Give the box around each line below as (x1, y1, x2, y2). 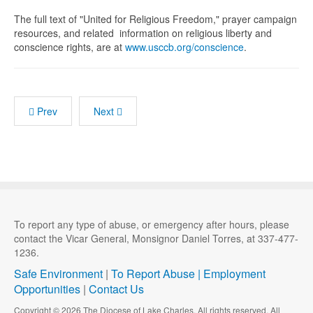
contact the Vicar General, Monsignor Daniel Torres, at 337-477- (14, 231, 298, 245)
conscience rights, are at (14, 40, 125, 54)
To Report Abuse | (111, 265, 203, 282)
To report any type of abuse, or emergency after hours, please (14, 217, 289, 231)
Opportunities (14, 281, 80, 297)
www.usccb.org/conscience (125, 40, 244, 54)
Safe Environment (14, 265, 103, 282)
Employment (203, 265, 265, 282)
